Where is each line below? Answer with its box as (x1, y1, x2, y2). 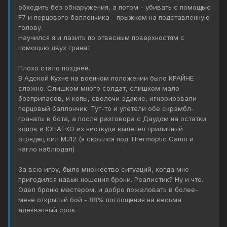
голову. (18, 23, 43, 32)
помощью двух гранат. (18, 44, 92, 52)
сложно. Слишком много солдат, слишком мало (18, 84, 179, 93)
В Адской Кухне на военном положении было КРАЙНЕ (18, 74, 194, 83)
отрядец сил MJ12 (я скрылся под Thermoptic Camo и (18, 135, 194, 143)
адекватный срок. (18, 206, 77, 214)
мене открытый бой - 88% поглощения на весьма (18, 196, 181, 204)
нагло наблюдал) (18, 145, 74, 154)
